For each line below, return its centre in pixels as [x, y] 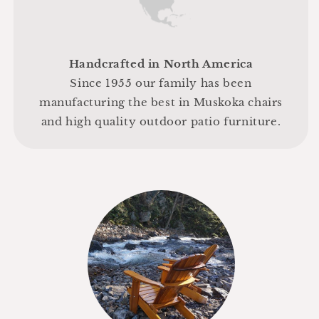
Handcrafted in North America [161, 63]
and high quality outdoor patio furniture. [161, 121]
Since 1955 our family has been [161, 83]
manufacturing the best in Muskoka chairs [161, 102]
